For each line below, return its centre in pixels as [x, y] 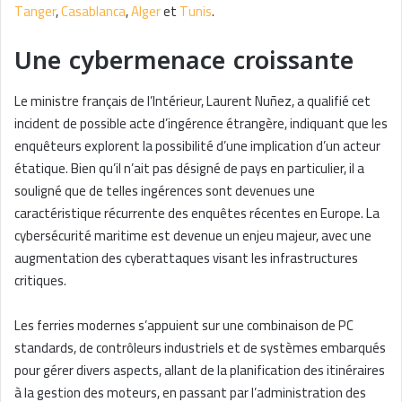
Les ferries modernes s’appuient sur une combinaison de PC [184, 326]
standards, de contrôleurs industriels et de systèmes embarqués [200, 348]
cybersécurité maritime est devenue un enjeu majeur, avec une [193, 236]
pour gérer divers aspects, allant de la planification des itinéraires [200, 371]
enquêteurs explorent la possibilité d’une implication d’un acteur [197, 146]
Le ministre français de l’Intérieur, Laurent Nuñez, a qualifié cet [192, 101]
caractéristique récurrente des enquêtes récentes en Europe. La [197, 214]
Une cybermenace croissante [184, 61]
